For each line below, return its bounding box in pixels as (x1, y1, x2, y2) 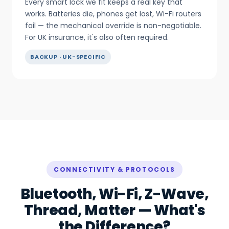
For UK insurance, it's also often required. (25, 32, 169, 43)
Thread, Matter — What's (24, 200, 205, 221)
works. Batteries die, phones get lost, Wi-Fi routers (25, 9, 201, 19)
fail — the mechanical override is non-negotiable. (25, 20, 201, 31)
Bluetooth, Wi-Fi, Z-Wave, (20, 184, 209, 204)
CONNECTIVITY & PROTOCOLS (54, 165, 175, 174)
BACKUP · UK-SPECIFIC (30, 53, 106, 61)
